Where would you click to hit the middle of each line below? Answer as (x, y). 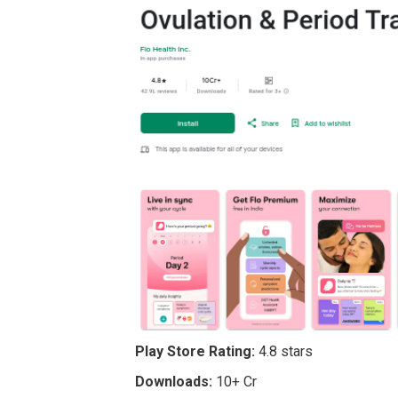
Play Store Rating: (195, 351)
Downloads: (174, 381)
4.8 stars (284, 351)
